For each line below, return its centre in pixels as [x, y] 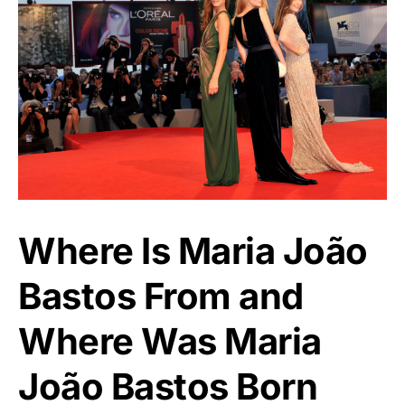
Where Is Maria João [193, 250]
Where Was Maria [170, 341]
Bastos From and [161, 296]
